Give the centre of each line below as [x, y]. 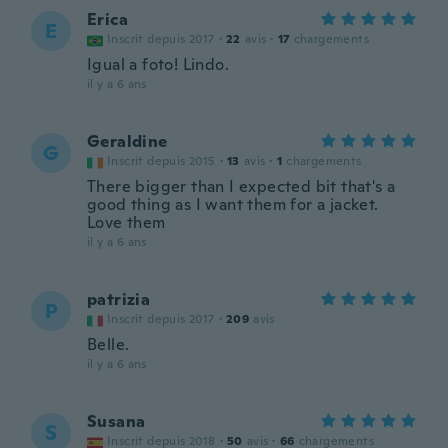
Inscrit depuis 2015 [161, 161]
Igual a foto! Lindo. [158, 64]
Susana [116, 421]
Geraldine [127, 141]
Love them [126, 222]
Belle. [108, 344]
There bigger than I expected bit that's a [241, 186]
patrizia [119, 299]
